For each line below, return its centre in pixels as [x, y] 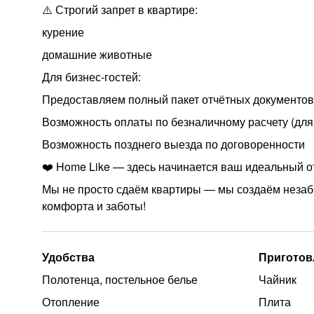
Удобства [68, 257]
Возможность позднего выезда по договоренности [173, 144]
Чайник [278, 279]
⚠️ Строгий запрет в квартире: [120, 9]
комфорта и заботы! [94, 206]
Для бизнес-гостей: [91, 77]
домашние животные [97, 54]
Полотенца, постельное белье [120, 279]
